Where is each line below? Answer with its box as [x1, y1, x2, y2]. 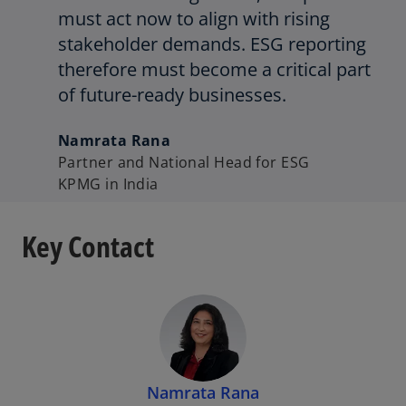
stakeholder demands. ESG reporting [58, 32, 366, 57]
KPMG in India [58, 174, 159, 195]
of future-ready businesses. [58, 82, 286, 108]
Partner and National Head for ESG [58, 152, 310, 173]
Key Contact [22, 226, 154, 266]
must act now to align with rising [58, 6, 330, 32]
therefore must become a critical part [58, 57, 371, 82]
